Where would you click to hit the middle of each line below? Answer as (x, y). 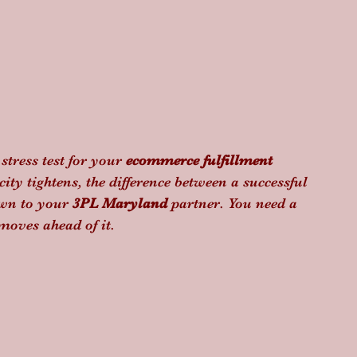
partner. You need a (234, 203)
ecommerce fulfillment (201, 160)
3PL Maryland (120, 203)
